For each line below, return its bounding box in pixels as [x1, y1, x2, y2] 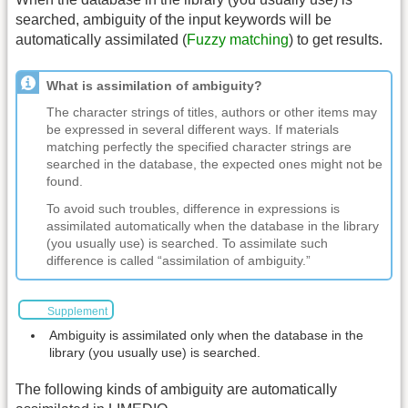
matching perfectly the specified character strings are [46, 139, 352, 155]
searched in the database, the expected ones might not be [46, 157, 382, 172]
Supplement [46, 304, 107, 318]
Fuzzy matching [187, 31, 289, 47]
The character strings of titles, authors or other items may [46, 105, 377, 120]
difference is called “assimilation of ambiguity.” [46, 252, 311, 268]
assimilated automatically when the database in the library [46, 218, 379, 233]
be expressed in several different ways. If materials [46, 122, 339, 138]
